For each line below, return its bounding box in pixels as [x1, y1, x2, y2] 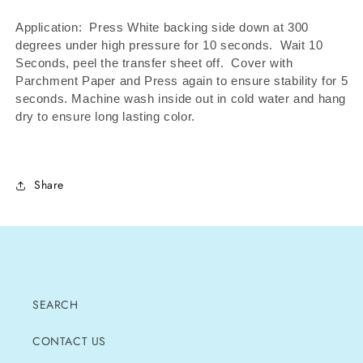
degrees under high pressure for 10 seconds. [15, 37, 273, 52]
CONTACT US [32, 332, 106, 349]
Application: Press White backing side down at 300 [15, 19, 310, 34]
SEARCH [32, 296, 79, 313]
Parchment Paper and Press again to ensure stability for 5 [15, 73, 348, 88]
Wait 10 [272, 37, 323, 52]
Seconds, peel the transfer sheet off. [15, 55, 228, 70]
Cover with [227, 55, 293, 70]
